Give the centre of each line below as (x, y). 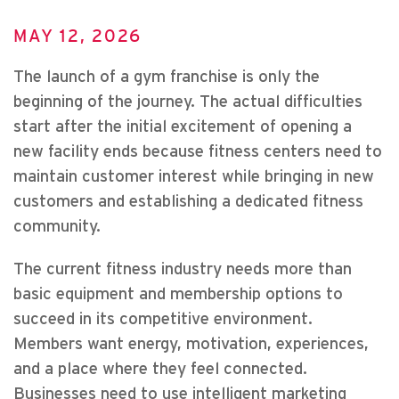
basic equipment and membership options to (178, 294)
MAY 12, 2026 (77, 36)
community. (57, 227)
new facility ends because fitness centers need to (198, 152)
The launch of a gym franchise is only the (167, 77)
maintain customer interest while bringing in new (194, 177)
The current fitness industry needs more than (183, 269)
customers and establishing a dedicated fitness (188, 202)
